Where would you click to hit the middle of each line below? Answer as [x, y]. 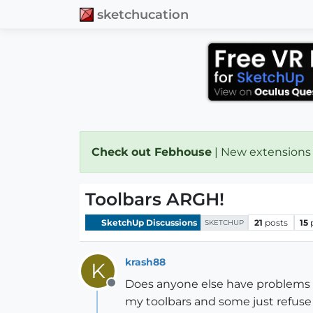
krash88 [145, 262]
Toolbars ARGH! [155, 199]
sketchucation [143, 14]
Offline [129, 290]
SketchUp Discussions [148, 222]
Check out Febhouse [152, 152]
